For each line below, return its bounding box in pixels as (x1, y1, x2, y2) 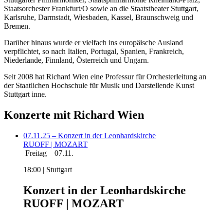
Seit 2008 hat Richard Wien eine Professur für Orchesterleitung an (4, 72, 206, 81)
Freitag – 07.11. (25, 148, 73, 157)
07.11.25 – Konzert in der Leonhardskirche (23, 131, 156, 140)
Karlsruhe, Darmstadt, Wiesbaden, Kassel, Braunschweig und (4, 13, 193, 21)
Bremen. (4, 21, 30, 30)
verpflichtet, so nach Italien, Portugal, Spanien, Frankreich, (4, 47, 184, 55)
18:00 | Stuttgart (23, 165, 72, 174)
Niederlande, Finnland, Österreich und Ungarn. (4, 55, 149, 64)
